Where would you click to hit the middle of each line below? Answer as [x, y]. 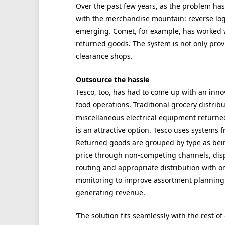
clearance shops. [104, 56]
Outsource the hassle [112, 79]
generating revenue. [110, 192]
